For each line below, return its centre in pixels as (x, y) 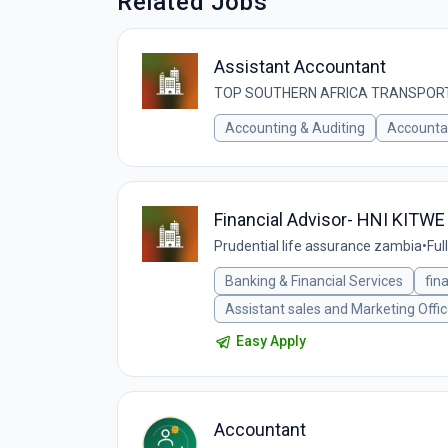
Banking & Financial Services (314, 281)
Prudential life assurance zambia (318, 246)
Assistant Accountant (300, 66)
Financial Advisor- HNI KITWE (329, 219)
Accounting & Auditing (295, 128)
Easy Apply (271, 341)
